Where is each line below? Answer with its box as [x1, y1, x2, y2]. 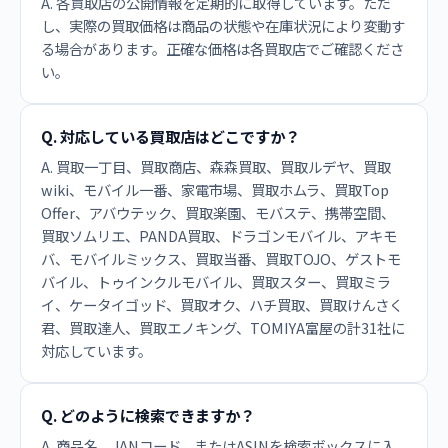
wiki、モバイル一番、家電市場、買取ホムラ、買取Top [41, 179, 389, 200]
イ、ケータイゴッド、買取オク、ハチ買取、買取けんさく [41, 294, 403, 315]
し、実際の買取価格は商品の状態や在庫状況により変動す [41, 15, 405, 36]
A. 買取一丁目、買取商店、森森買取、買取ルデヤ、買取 [41, 156, 391, 177]
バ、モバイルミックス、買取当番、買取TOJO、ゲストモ [41, 248, 401, 269]
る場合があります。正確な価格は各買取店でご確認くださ [41, 38, 404, 59]
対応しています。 [41, 340, 152, 361]
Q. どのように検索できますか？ [41, 404, 255, 426]
